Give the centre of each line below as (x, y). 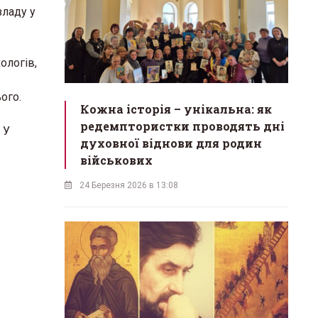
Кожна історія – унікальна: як (176, 109)
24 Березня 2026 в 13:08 (129, 186)
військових (116, 160)
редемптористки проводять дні (182, 126)
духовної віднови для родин (171, 143)
